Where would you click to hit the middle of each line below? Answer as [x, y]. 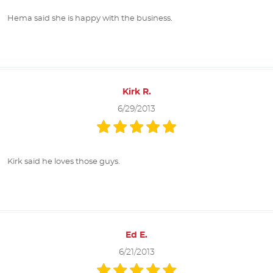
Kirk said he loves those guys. [64, 162]
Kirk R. [136, 92]
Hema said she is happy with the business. [90, 19]
